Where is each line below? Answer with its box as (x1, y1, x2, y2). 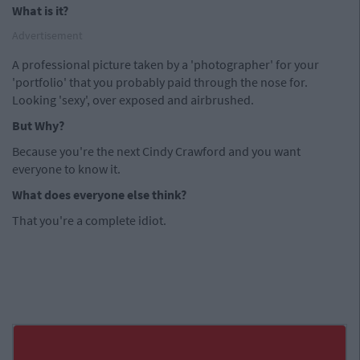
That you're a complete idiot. (12, 212, 166, 228)
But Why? (12, 117, 64, 133)
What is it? (12, 2, 68, 18)
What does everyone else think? (12, 186, 186, 202)
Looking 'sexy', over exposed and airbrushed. (12, 92, 254, 108)
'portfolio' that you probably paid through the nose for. (12, 74, 308, 90)
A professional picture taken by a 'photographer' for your (12, 56, 319, 72)
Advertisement (12, 28, 83, 43)
